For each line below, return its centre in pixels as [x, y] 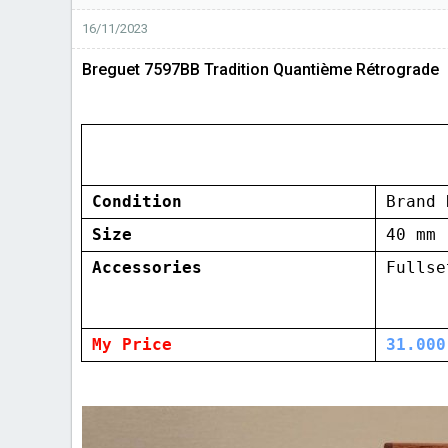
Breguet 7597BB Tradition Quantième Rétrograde [260, 69]
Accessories [147, 267]
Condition [137, 201]
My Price [132, 344]
